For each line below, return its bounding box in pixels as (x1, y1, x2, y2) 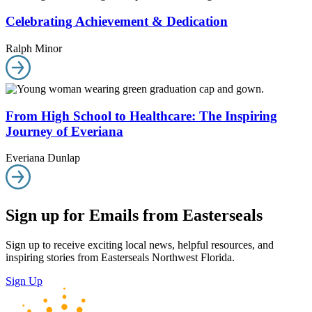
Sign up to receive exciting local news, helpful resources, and (6, 239, 274, 251)
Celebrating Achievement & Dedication (6, 14, 228, 29)
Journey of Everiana (6, 123, 123, 139)
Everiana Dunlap (6, 152, 80, 164)
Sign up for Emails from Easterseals (6, 206, 263, 225)
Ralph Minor (6, 42, 62, 55)
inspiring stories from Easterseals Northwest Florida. (6, 251, 235, 264)
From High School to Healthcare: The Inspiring (6, 108, 277, 123)
